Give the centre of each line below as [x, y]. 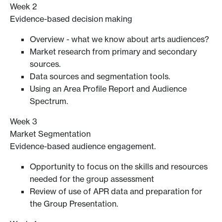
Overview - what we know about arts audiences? [119, 39]
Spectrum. [49, 101]
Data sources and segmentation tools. [100, 76]
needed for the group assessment [92, 179]
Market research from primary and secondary [113, 51]
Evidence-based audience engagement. [83, 146]
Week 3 [24, 121]
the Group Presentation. [74, 203]
